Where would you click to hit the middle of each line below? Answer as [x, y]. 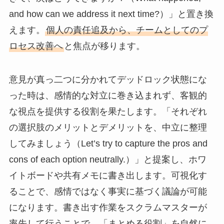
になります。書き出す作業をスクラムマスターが [108, 208]
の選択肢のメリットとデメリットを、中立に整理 [108, 128]
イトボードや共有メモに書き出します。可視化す [108, 176]
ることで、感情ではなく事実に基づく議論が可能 [108, 192]
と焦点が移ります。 [104, 46]
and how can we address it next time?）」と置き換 [111, 14]
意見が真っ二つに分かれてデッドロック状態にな [108, 80]
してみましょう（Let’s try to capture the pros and [108, 144]
